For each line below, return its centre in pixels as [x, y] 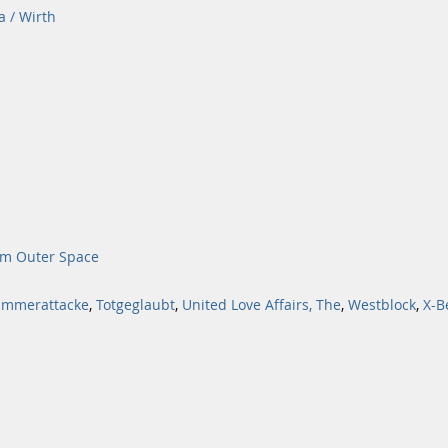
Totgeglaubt [135, 305]
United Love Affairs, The [261, 305]
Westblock [382, 305]
